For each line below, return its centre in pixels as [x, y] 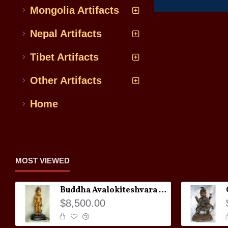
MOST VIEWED [42, 161]
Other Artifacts [66, 80]
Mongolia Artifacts [75, 10]
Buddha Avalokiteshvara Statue [163, 190]
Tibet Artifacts [64, 57]
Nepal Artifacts [66, 34]
